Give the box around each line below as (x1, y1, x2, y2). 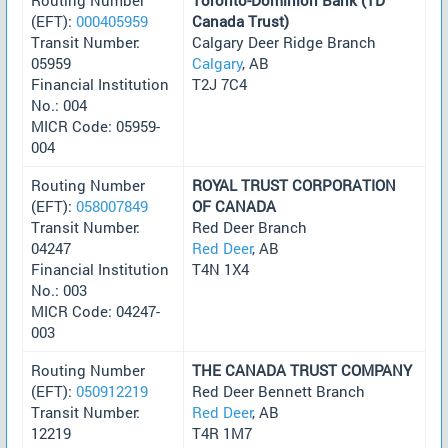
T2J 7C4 (192, 73, 247, 94)
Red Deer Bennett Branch (192, 380, 365, 401)
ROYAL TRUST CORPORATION (192, 174, 396, 195)
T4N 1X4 (192, 258, 249, 279)
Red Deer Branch (192, 216, 307, 237)
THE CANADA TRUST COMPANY (192, 359, 412, 380)
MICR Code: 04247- (31, 300, 160, 321)
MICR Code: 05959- (31, 115, 160, 136)
